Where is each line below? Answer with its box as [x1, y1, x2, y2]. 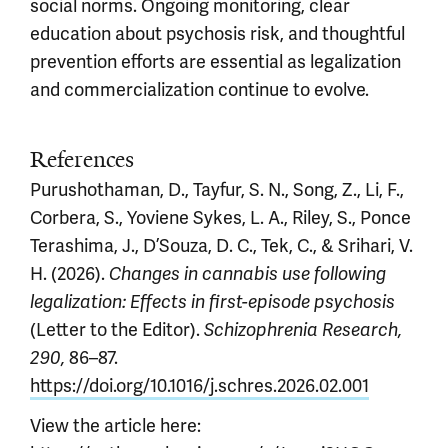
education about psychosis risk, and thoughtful [30, 22, 405, 45]
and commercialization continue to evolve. [30, 78, 369, 101]
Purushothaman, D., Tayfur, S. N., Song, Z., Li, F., [30, 178, 404, 201]
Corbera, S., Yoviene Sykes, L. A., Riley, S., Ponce [30, 206, 411, 229]
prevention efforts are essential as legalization [30, 50, 401, 73]
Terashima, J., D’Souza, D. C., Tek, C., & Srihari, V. [30, 234, 413, 257]
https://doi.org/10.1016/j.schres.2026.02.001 [30, 374, 369, 397]
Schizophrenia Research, [204, 319, 402, 341]
